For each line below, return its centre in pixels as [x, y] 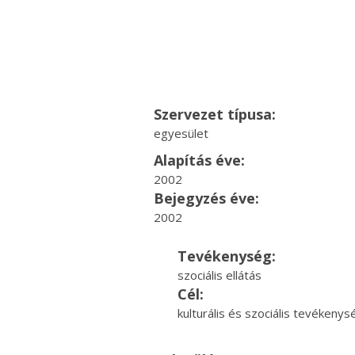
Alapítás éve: [199, 160]
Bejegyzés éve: [206, 198]
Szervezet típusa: [214, 114]
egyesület [181, 133]
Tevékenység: [226, 256]
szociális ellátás [219, 275]
